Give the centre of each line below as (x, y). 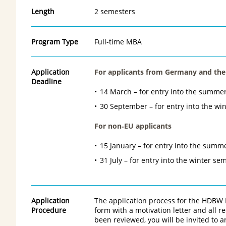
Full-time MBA (118, 41)
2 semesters (115, 11)
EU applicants (148, 126)
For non (108, 126)
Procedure (49, 210)
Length (43, 11)
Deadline (46, 81)
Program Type (55, 41)
